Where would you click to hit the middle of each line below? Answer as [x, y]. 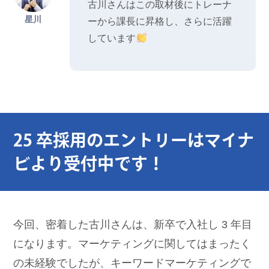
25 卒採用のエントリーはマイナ [134, 140]
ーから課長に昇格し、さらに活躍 [160, 21]
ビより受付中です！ [89, 163]
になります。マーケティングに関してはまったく [132, 243]
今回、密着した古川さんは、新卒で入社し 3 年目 [133, 224]
